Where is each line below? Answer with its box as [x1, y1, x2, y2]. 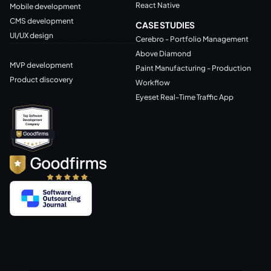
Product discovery [10, 74, 73, 84]
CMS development [10, 16, 74, 25]
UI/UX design [10, 30, 53, 40]
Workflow [135, 77, 170, 87]
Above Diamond [135, 48, 191, 58]
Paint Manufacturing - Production [135, 63, 251, 73]
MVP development [10, 60, 73, 70]
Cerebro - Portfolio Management [135, 34, 249, 44]
